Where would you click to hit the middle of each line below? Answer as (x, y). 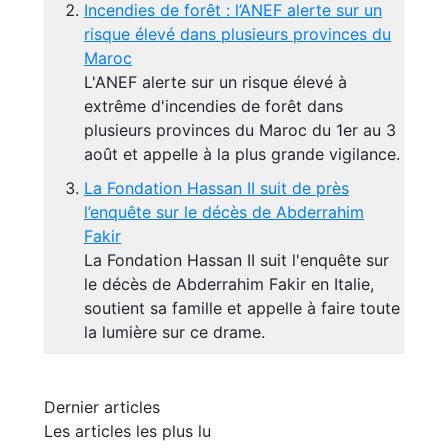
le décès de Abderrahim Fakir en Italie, (229, 284)
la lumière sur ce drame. (174, 332)
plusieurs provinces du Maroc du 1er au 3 (240, 130)
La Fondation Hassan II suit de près (216, 188)
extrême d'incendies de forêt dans (213, 106)
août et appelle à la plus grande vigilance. (242, 154)
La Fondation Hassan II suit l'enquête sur (236, 260)
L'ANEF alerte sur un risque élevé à (215, 82)
